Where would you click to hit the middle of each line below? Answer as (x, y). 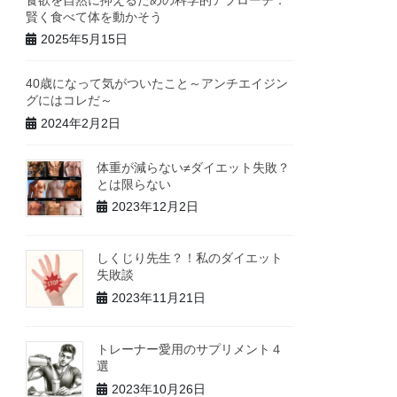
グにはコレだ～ (70, 101)
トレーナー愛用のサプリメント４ (190, 350)
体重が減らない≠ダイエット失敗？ (194, 167)
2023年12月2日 (156, 207)
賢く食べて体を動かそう (94, 16)
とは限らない (134, 184)
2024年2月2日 (81, 123)
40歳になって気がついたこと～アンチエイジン (157, 84)
